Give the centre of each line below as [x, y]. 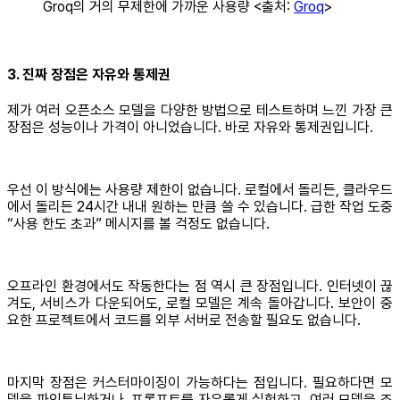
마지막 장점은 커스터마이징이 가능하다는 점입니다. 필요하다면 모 [200, 382]
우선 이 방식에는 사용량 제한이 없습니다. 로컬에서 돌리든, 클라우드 [200, 189]
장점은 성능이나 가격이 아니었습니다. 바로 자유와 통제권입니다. [190, 127]
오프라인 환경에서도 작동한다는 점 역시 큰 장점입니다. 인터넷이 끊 [200, 286]
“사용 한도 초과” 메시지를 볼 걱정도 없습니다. [138, 223]
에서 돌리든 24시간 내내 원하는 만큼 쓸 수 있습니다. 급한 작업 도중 [200, 206]
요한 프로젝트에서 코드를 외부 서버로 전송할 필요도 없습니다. [184, 320]
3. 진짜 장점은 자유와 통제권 [89, 74]
